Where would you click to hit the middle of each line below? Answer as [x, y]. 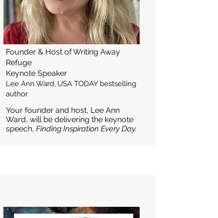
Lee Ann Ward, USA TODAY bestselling [71, 84]
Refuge [19, 63]
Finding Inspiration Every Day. [86, 129]
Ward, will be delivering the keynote [70, 119]
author [17, 94]
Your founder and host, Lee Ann [63, 110]
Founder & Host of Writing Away [63, 52]
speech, [21, 129]
